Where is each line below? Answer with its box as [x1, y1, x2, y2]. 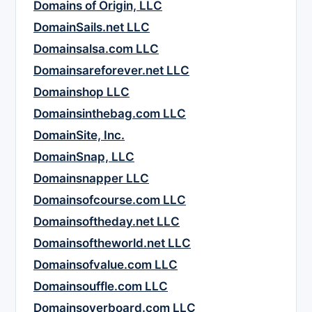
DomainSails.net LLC [33, 20, 150, 35]
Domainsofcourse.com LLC [33, 193, 186, 208]
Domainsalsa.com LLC [33, 42, 159, 56]
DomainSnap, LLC [33, 150, 134, 164]
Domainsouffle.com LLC [33, 279, 168, 294]
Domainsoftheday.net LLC [33, 214, 180, 229]
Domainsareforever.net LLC [33, 63, 189, 78]
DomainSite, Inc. [33, 128, 125, 143]
